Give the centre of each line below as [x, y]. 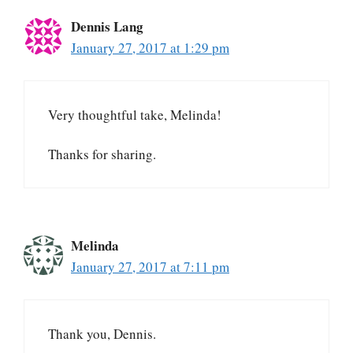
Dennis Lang [107, 27]
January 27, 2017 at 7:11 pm [150, 267]
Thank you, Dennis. [102, 333]
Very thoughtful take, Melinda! [135, 114]
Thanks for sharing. [102, 154]
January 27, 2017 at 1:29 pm [150, 48]
